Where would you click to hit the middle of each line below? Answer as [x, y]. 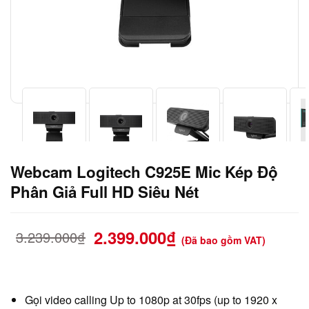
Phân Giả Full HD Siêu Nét [104, 192]
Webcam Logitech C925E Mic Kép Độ [144, 172]
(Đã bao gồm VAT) [223, 240]
